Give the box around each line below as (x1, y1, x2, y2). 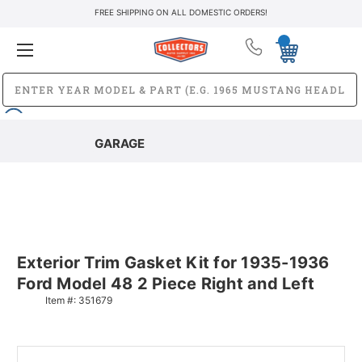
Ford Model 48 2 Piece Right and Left (17, 273, 314, 293)
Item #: (45, 293, 78, 306)
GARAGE (94, 135, 145, 151)
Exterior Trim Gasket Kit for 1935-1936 (17, 252, 330, 272)
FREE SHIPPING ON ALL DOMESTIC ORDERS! (95, 7, 267, 17)
